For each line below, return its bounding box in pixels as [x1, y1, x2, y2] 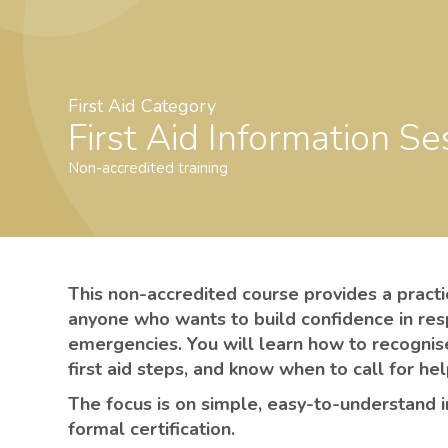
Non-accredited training [68, 158, 228, 178]
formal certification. [68, 417, 235, 441]
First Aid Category [68, 94, 216, 118]
